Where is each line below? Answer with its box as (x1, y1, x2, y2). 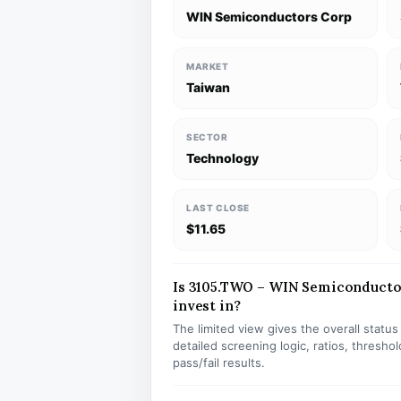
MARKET (186, 61, 229, 72)
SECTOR (186, 132, 228, 142)
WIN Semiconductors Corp (186, 9, 352, 24)
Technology (186, 150, 259, 166)
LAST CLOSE (186, 202, 250, 213)
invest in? (173, 297, 241, 314)
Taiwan (186, 80, 230, 95)
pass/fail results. (173, 355, 265, 370)
